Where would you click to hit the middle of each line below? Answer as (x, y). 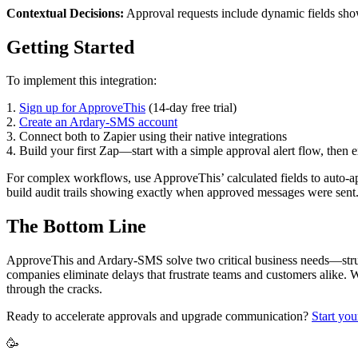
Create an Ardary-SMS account (98, 122)
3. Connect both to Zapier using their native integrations (147, 137)
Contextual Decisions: (65, 13)
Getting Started (70, 47)
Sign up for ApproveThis (82, 108)
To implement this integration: (82, 81)
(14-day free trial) (191, 108)
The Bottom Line (76, 227)
